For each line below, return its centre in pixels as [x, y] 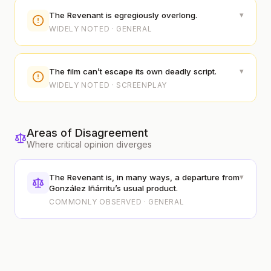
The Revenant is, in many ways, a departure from [144, 177]
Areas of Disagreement [87, 133]
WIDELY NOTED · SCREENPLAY [108, 85]
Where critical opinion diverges [89, 144]
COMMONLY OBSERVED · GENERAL [117, 202]
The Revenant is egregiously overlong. [123, 15]
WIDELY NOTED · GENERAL [101, 29]
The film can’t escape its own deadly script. [133, 71]
